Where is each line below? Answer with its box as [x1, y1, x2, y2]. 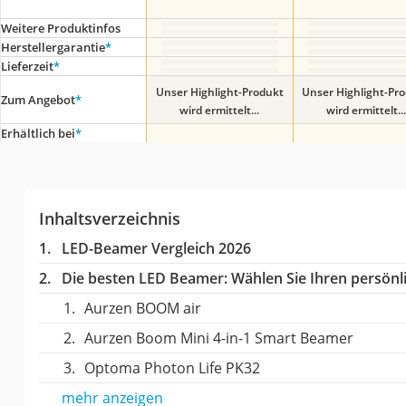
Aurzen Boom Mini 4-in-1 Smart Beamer [83, 328, 353, 348]
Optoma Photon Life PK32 [83, 358, 260, 378]
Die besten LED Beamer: [61, 268, 227, 288]
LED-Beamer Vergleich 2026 [61, 238, 251, 258]
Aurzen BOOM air [83, 298, 201, 318]
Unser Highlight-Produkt [155, 84, 284, 100]
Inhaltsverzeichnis [38, 208, 180, 229]
